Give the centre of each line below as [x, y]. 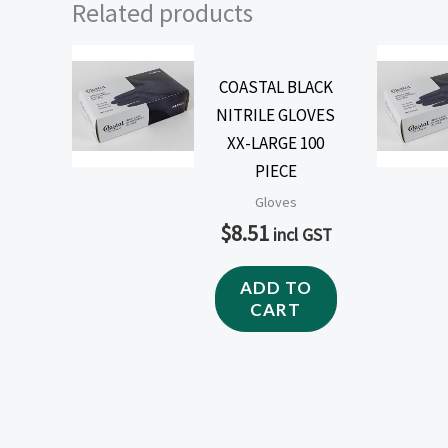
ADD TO [275, 288]
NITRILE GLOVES [276, 114]
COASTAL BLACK [275, 86]
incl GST [302, 234]
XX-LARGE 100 [276, 142]
